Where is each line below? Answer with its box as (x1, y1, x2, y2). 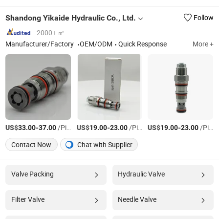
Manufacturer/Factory (5, 39, 76, 48)
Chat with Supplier (76, 140, 133, 149)
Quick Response (118, 39, 167, 48)
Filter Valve (11, 195, 44, 204)
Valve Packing (11, 169, 54, 178)
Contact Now (11, 140, 52, 149)
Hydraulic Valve (117, 169, 165, 178)
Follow (193, 13, 214, 22)
